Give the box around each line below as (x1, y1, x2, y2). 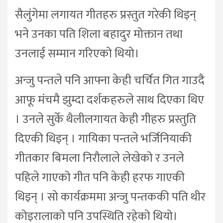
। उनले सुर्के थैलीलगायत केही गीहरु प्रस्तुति (15, 109, 196, 129)
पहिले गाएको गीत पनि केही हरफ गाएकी (15, 167, 185, 188)
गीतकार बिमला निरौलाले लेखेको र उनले (15, 148, 184, 168)
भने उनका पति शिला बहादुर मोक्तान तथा (15, 24, 183, 44)
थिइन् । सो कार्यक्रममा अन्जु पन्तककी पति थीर (15, 187, 206, 207)
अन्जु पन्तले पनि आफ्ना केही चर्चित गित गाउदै (15, 70, 205, 91)
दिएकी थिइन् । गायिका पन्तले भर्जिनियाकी (15, 128, 192, 149)
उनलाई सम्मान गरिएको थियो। (15, 43, 139, 64)
